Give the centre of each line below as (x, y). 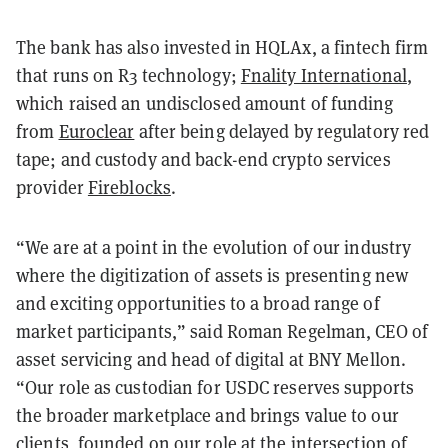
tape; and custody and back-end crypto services (203, 159)
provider (52, 187)
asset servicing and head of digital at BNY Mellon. (211, 359)
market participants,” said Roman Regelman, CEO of (222, 331)
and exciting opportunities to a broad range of (198, 303)
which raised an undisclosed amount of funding (205, 103)
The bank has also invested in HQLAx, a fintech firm (222, 47)
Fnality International (323, 75)
